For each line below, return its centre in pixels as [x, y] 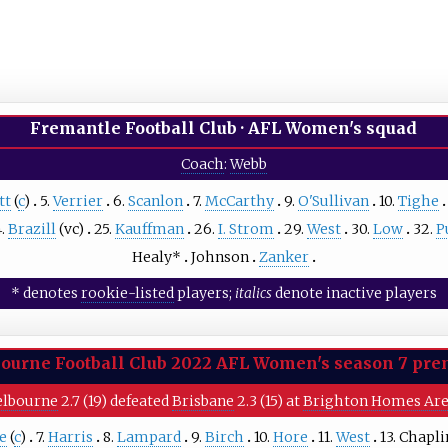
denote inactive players [354, 292]
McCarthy [239, 200]
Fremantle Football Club [134, 127]
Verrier [77, 200]
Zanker [283, 256]
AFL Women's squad [333, 127]
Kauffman [149, 228]
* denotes [45, 292]
